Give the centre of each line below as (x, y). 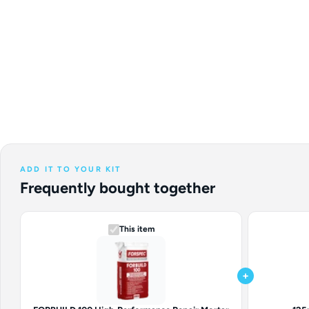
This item (137, 229)
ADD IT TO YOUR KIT (71, 169)
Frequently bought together (118, 188)
